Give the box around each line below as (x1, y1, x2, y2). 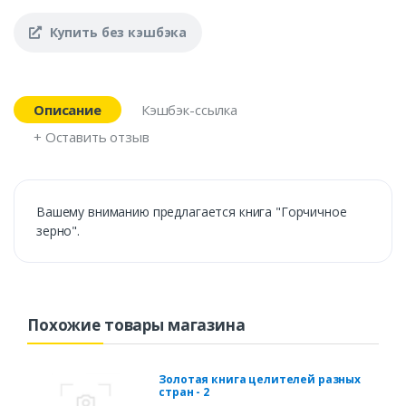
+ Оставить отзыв (34, 128, 150, 147)
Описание (34, 101, 101, 120)
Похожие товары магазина (27, 314, 246, 336)
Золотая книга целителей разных (159, 372, 362, 388)
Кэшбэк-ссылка (140, 101, 237, 120)
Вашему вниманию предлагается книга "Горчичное (36, 203, 347, 221)
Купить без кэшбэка (45, 24, 188, 42)
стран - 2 (159, 384, 210, 401)
